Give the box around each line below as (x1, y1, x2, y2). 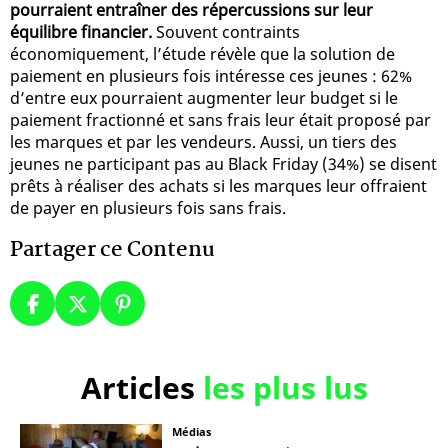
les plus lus (202, 367, 368, 409)
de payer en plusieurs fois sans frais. (10, 197, 286, 220)
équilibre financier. (10, 21, 152, 44)
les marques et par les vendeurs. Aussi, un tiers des (10, 131, 397, 154)
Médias (172, 424, 211, 440)
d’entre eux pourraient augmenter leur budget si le (10, 87, 398, 110)
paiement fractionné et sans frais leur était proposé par (10, 109, 431, 132)
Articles (80, 367, 203, 409)
